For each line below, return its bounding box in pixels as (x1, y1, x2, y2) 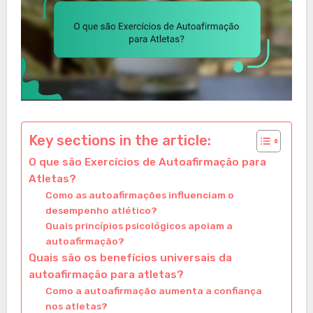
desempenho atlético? (45, 204, 157, 216)
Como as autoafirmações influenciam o (45, 189, 234, 201)
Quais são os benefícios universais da (28, 251, 232, 264)
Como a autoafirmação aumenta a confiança (45, 284, 262, 296)
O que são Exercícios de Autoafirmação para (28, 155, 266, 168)
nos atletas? (45, 300, 108, 312)
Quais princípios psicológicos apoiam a (45, 219, 233, 231)
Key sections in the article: (28, 131, 211, 149)
